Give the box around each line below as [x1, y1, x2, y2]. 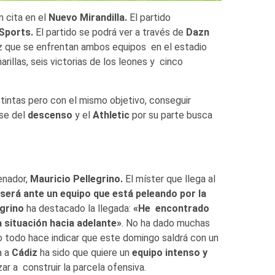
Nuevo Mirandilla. [48, 12, 127, 24]
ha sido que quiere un [37, 247, 132, 259]
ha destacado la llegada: [23, 203, 133, 215]
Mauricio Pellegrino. [29, 173, 125, 185]
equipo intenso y [131, 247, 207, 259]
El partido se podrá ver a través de [33, 26, 186, 39]
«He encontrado [133, 203, 209, 215]
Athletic [92, 109, 130, 122]
